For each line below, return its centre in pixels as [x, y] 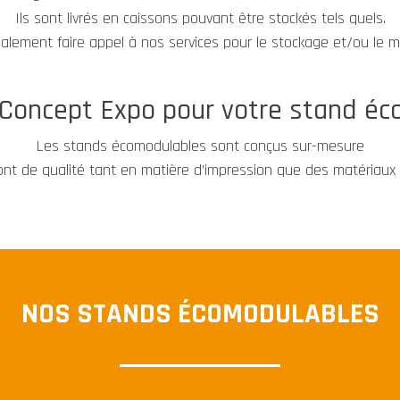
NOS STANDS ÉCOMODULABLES [200, 314]
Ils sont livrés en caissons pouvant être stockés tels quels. [200, 18]
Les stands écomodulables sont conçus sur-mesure [200, 146]
